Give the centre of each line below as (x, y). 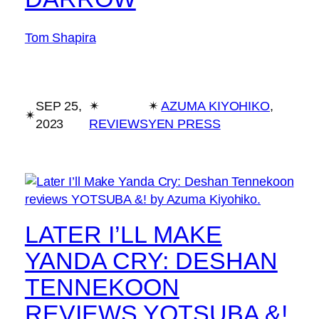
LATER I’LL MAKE (123, 234)
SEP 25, (59, 106)
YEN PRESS (184, 124)
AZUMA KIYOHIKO (216, 106)
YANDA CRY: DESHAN (151, 260)
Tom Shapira (60, 37)
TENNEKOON (102, 287)
